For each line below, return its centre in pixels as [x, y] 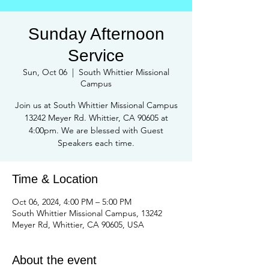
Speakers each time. [96, 143]
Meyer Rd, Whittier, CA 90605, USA [78, 225]
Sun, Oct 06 [45, 72]
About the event [54, 260]
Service [96, 56]
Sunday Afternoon [96, 34]
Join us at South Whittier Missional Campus [96, 105]
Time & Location [55, 179]
